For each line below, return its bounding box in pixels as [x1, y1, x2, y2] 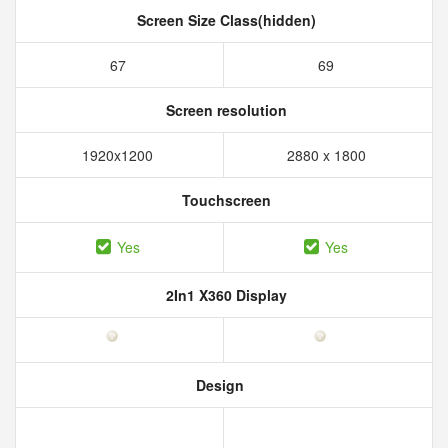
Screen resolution [161, 100, 287, 120]
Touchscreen [177, 190, 271, 210]
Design [192, 375, 244, 395]
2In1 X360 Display [161, 285, 287, 305]
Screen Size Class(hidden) [132, 10, 316, 30]
